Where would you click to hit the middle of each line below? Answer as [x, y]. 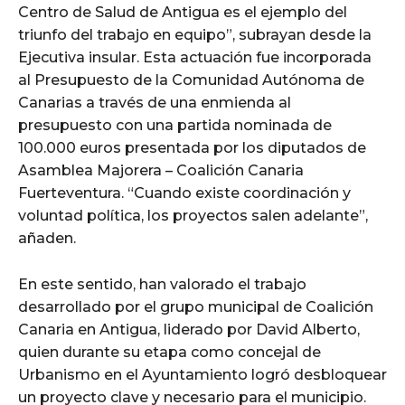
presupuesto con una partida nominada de [175, 125]
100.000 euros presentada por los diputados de [192, 147]
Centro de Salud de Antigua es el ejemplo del [183, 12]
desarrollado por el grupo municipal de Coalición [196, 306]
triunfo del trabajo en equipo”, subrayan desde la [195, 34]
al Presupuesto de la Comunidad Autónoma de [191, 80]
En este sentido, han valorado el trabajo [162, 284]
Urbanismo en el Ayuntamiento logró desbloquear [202, 374]
